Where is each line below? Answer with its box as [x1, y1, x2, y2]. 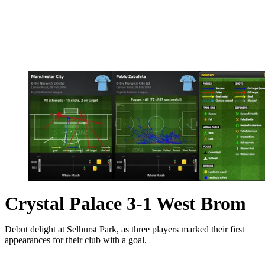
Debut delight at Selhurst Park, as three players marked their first [5, 224, 244, 234]
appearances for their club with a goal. [5, 234, 147, 245]
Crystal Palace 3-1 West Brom [5, 192, 246, 214]
